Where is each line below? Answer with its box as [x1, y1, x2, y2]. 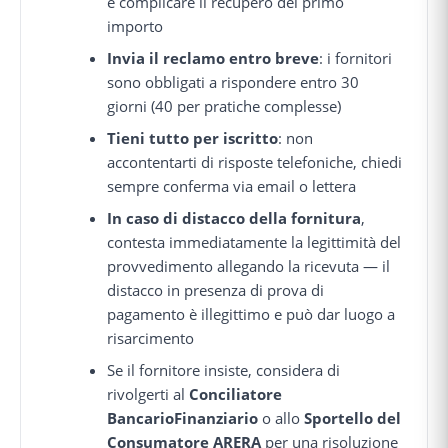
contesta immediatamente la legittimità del [107, 231, 402, 252]
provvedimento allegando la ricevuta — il [107, 255, 391, 276]
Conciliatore [189, 383, 283, 404]
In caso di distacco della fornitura [107, 207, 362, 228]
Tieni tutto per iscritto [107, 127, 279, 148]
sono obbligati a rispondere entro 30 [107, 71, 360, 92]
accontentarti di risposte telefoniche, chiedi [107, 151, 403, 172]
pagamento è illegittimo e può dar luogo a [107, 303, 396, 324]
